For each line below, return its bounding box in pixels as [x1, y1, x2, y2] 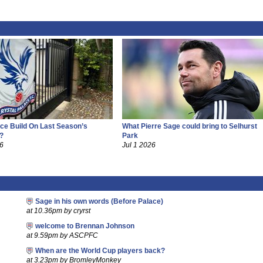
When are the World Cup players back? [35, 247, 165, 254]
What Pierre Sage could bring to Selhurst [122, 123, 257, 130]
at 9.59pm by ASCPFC [26, 232, 98, 239]
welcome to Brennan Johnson [35, 222, 134, 230]
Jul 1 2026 [122, 141, 156, 149]
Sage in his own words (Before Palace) [35, 198, 163, 205]
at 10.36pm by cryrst [26, 207, 90, 214]
